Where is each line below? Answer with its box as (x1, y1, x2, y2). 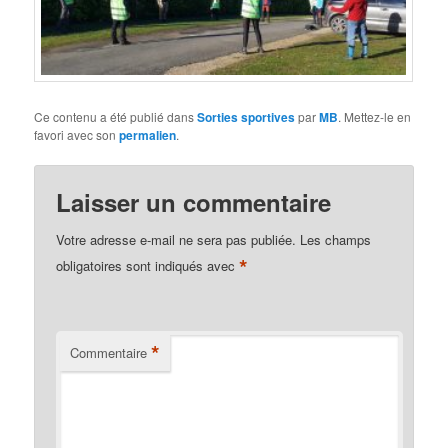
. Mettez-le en (338, 108, 412, 126)
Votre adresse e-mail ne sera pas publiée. (56, 230, 297, 250)
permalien (119, 126, 177, 145)
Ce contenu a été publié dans (34, 108, 198, 126)
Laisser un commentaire (56, 185, 332, 220)
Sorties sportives (197, 108, 296, 127)
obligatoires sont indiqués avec (56, 256, 240, 276)
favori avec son (34, 126, 120, 144)
